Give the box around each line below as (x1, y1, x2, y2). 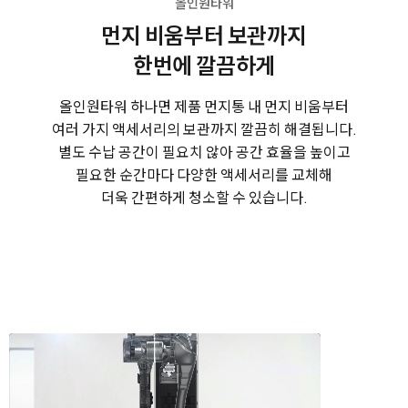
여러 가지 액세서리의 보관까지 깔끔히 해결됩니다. (51, 118, 357, 138)
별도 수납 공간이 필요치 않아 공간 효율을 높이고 (57, 141, 351, 161)
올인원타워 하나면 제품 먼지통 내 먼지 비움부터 (59, 96, 349, 116)
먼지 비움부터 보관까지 (101, 20, 307, 48)
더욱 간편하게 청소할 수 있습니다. (100, 187, 308, 207)
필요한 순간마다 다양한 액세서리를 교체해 (76, 164, 332, 184)
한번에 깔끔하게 (132, 50, 276, 78)
